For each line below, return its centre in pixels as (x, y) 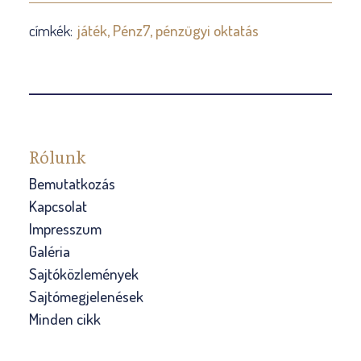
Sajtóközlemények (83, 274)
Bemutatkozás (72, 183)
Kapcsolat (58, 206)
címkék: (52, 30)
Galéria (49, 251)
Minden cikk (64, 319)
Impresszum (65, 228)
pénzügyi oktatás (207, 30)
